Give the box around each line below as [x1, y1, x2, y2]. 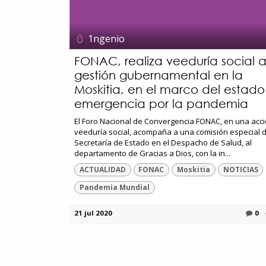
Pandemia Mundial [79, 182, 150, 193]
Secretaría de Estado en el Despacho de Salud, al [74, 137, 252, 148]
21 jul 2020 [74, 208, 112, 218]
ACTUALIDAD [79, 164, 126, 175]
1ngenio [88, 31, 125, 45]
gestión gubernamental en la [74, 68, 243, 82]
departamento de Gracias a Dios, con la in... [74, 147, 230, 159]
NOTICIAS [223, 164, 258, 175]
